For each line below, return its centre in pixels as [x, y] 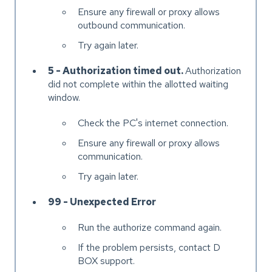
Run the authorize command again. [150, 228]
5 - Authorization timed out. [117, 70]
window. [64, 97]
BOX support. [107, 261]
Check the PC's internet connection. [153, 123]
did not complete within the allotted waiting [138, 84]
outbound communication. [132, 25]
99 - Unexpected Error [102, 202]
